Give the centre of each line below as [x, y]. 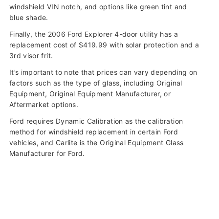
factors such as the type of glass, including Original [96, 83]
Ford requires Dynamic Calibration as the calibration [96, 121]
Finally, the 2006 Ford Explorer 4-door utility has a [94, 34]
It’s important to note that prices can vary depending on [103, 72]
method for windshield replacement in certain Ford [94, 132]
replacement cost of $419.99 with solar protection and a [104, 45]
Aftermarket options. [44, 105]
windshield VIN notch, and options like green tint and [98, 7]
